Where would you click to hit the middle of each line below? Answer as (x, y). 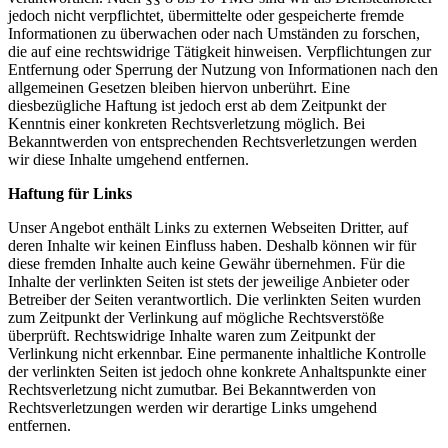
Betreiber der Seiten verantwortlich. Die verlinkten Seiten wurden (214, 299)
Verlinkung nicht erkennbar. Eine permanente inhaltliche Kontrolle (217, 353)
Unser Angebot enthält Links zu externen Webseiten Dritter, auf (208, 227)
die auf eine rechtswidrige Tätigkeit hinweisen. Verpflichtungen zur (219, 51)
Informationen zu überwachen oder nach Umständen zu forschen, (214, 33)
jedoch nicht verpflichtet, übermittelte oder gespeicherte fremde (206, 15)
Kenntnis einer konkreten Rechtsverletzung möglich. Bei (186, 123)
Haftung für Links (70, 193)
